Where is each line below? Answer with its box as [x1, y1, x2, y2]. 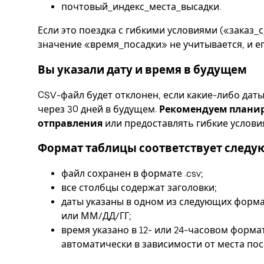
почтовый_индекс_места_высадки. [61, 1, 221, 13]
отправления [38, 117, 103, 129]
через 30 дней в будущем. [38, 103, 159, 115]
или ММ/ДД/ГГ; [61, 210, 131, 222]
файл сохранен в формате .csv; [61, 168, 203, 180]
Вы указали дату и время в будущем [38, 62, 247, 77]
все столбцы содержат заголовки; [61, 182, 217, 194]
